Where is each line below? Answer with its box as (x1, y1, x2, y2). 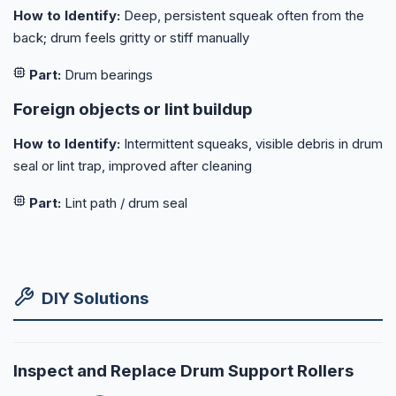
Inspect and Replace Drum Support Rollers (13, 361, 354, 382)
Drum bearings (61, 65, 153, 83)
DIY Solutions (42, 288, 148, 309)
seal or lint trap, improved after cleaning (13, 156, 252, 174)
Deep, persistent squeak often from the (120, 6, 364, 24)
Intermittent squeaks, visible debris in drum (120, 134, 383, 152)
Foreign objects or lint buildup (13, 98, 253, 119)
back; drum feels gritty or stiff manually (13, 28, 249, 46)
